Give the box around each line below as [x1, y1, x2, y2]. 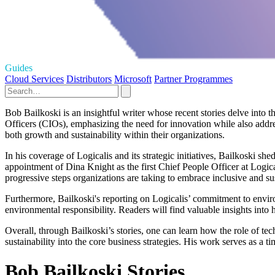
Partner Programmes [154, 73, 233, 84]
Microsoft [114, 73, 152, 84]
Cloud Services [5, 73, 64, 84]
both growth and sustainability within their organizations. [5, 129, 225, 140]
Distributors [66, 73, 112, 84]
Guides [5, 62, 33, 73]
